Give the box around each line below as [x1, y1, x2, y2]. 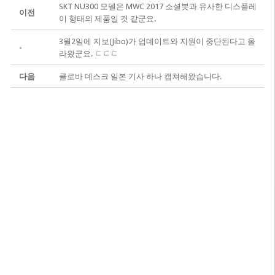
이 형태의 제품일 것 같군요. [58, 14, 156, 23]
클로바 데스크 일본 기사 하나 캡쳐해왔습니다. [58, 72, 222, 81]
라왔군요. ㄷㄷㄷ [58, 49, 118, 58]
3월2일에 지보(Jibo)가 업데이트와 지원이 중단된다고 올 [58, 37, 255, 46]
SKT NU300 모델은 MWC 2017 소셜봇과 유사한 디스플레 [58, 2, 257, 11]
